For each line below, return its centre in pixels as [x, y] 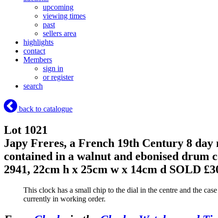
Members [38, 60]
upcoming [58, 7]
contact [34, 51]
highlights [38, 42]
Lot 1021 [26, 130]
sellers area [60, 34]
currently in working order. [64, 199]
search [33, 86]
